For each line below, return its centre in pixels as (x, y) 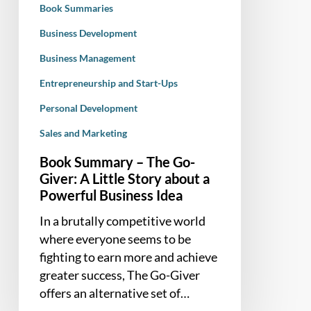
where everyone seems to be (115, 238)
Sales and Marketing (83, 133)
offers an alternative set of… (114, 293)
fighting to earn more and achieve (128, 257)
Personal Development (88, 108)
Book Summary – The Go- (117, 161)
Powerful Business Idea (111, 195)
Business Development (88, 33)
